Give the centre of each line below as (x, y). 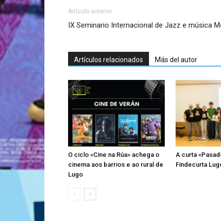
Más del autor (176, 59)
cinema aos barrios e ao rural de (116, 164)
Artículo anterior (90, 11)
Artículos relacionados (109, 59)
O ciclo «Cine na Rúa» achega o (114, 154)
